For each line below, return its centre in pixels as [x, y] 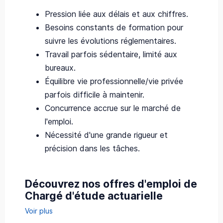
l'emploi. [59, 121]
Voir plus [39, 211]
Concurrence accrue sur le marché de [113, 108]
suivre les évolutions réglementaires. [111, 41]
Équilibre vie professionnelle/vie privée [114, 81]
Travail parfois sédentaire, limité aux [111, 54]
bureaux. [60, 67]
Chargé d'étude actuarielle [94, 196]
